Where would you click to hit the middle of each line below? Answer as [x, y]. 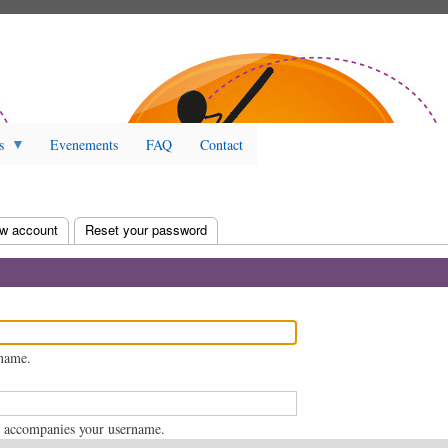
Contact [221, 144]
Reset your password [146, 229]
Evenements [83, 144]
